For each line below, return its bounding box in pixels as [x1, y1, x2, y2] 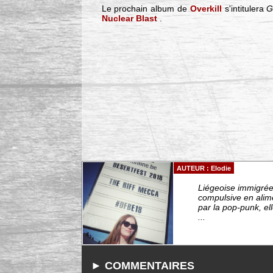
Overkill [190, 4, 222, 14]
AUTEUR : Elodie [177, 164, 232, 172]
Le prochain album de [101, 4, 190, 14]
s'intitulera [221, 4, 267, 14]
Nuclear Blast [101, 13, 157, 24]
